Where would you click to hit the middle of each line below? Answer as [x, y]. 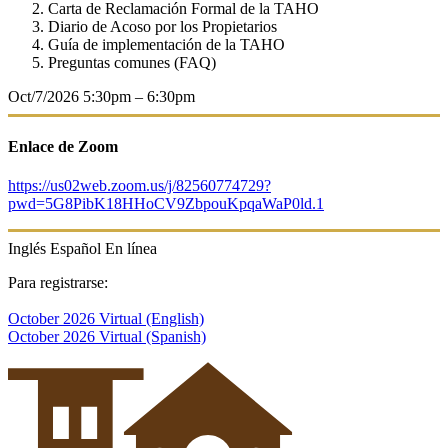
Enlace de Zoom [63, 146]
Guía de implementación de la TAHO [166, 44]
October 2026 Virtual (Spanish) [107, 337]
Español [75, 249]
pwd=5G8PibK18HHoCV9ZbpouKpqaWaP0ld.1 [166, 204]
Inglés [27, 249]
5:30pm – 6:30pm [139, 96]
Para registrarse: [58, 283]
